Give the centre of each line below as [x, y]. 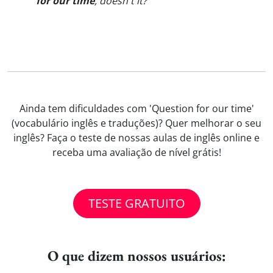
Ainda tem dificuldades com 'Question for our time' [136, 108]
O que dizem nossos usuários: [136, 256]
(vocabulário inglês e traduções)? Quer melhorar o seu [136, 123]
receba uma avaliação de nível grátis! [136, 152]
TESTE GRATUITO [136, 203]
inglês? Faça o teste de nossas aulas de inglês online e [136, 138]
